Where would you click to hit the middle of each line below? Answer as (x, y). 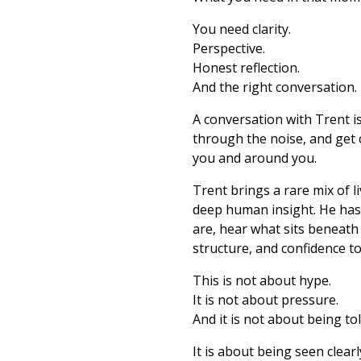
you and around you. (255, 158)
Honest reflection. (246, 68)
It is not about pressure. (266, 300)
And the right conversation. (275, 87)
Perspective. (229, 48)
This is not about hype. (262, 280)
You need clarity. (242, 29)
